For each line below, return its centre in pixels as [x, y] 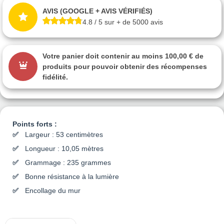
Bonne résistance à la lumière [72, 176]
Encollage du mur [53, 190]
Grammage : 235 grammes [68, 162]
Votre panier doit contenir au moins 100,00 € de [123, 56]
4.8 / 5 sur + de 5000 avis [123, 22]
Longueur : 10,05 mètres [64, 148]
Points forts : [35, 124]
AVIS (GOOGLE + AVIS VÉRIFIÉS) [97, 11]
